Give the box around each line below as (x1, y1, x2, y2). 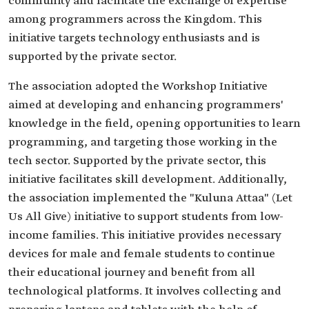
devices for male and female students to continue (8, 247, 275, 261)
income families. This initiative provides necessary (8, 228, 281, 243)
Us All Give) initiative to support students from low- (8, 210, 283, 224)
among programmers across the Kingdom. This (8, 12, 262, 27)
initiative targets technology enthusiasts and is (8, 31, 260, 46)
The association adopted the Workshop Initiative (8, 79, 268, 94)
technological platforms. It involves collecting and (8, 284, 281, 299)
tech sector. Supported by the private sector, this (8, 154, 266, 168)
